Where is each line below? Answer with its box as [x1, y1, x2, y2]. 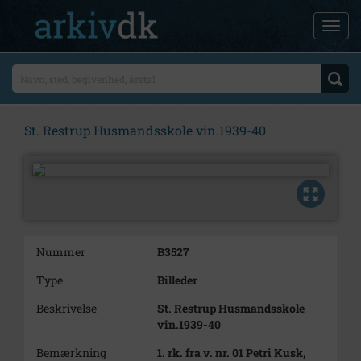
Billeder [157, 272, 197, 288]
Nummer [36, 244, 85, 259]
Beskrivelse [36, 301, 97, 316]
